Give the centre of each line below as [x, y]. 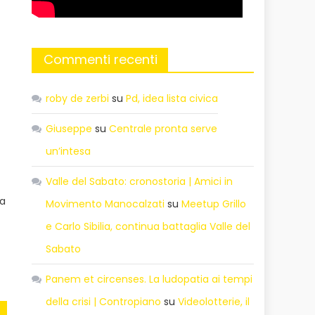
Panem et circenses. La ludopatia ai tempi [149, 279]
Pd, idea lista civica [172, 98]
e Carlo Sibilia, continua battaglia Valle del [148, 226]
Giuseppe [69, 128]
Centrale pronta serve [163, 128]
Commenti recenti [101, 59]
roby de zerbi [78, 98]
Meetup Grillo [214, 204]
